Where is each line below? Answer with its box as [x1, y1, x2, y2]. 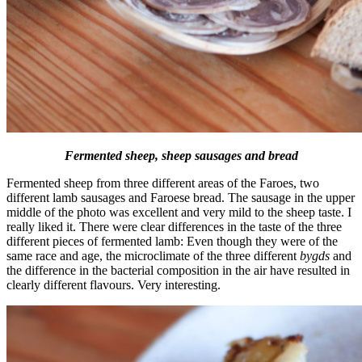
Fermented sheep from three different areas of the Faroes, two [6, 175, 319, 190]
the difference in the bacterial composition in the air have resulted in [6, 263, 350, 277]
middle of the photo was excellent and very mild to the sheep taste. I [6, 204, 351, 219]
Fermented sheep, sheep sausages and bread [64, 148, 298, 162]
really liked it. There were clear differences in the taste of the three [6, 219, 342, 234]
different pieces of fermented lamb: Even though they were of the [6, 234, 338, 248]
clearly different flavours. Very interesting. [6, 277, 221, 292]
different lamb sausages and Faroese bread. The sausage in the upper [6, 190, 355, 204]
